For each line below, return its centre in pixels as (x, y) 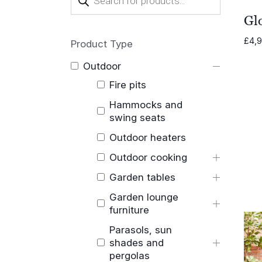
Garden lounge (144, 197)
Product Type (101, 44)
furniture (130, 210)
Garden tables (143, 177)
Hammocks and (146, 104)
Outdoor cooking (149, 157)
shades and (137, 242)
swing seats (138, 117)
